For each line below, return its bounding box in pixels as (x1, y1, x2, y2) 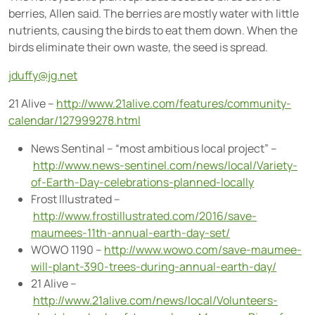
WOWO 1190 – (31, 242, 104, 258)
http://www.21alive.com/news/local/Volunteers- (33, 292, 278, 309)
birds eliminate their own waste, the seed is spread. (8, 39, 268, 56)
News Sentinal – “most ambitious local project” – (31, 141, 277, 157)
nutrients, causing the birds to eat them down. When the (8, 22, 297, 39)
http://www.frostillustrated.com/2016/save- (33, 208, 257, 224)
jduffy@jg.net (8, 67, 77, 84)
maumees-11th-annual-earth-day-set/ (31, 225, 230, 241)
